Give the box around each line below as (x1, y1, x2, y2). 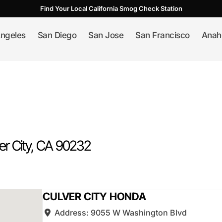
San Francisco (135, 30, 190, 40)
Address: (55, 207, 91, 218)
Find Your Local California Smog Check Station (40, 4, 182, 12)
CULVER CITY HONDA (43, 190, 146, 203)
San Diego (37, 30, 76, 40)
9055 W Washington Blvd (91, 207, 187, 218)
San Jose (88, 30, 123, 40)
